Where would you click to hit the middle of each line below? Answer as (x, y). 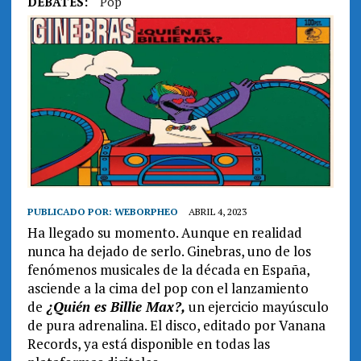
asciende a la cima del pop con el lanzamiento (168, 288)
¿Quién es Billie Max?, (114, 307)
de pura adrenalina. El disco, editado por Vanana (176, 326)
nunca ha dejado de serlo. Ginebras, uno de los (169, 251)
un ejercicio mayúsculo (257, 307)
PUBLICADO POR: (71, 212)
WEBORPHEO (146, 212)
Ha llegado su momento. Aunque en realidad (164, 233)
